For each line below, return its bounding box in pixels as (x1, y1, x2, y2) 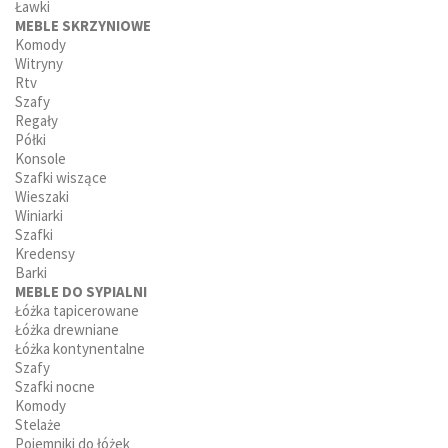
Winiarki (15, 205, 63, 225)
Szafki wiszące (15, 167, 107, 187)
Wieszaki (15, 186, 69, 206)
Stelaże (15, 414, 61, 434)
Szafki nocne (15, 376, 95, 396)
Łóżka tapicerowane (15, 300, 139, 320)
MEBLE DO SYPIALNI (15, 281, 147, 301)
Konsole (15, 148, 66, 168)
